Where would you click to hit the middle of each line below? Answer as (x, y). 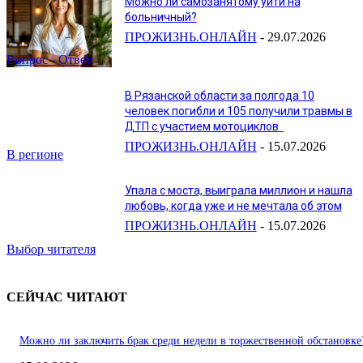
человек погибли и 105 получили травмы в (238, 111)
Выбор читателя (51, 249)
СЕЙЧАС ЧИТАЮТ (67, 297)
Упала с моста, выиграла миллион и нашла (238, 190)
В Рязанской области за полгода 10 (219, 96)
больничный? (160, 17)
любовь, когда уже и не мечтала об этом (233, 206)
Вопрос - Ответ (49, 60)
